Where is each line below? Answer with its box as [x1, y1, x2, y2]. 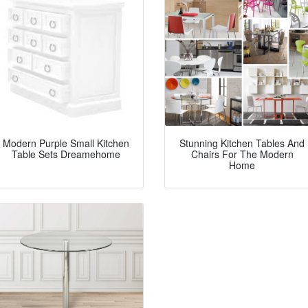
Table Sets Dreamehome [12, 147, 120, 162]
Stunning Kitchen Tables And [179, 136, 305, 151]
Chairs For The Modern [190, 147, 294, 162]
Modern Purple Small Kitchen [3, 136, 129, 151]
